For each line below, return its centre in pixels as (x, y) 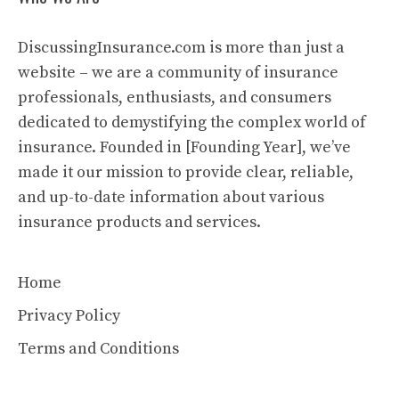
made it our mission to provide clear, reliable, (186, 172)
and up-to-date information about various (171, 197)
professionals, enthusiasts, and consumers (175, 98)
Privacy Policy (69, 316)
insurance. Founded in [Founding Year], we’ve (184, 147)
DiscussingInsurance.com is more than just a (181, 48)
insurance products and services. (139, 222)
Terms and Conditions (98, 349)
